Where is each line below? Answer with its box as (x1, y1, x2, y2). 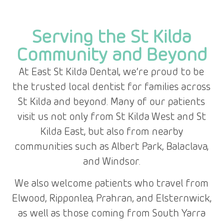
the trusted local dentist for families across (12, 81, 211, 94)
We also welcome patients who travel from (14, 178, 209, 191)
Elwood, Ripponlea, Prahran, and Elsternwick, (11, 193, 212, 206)
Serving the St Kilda (32, 27, 191, 49)
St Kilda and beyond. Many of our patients (18, 96, 205, 109)
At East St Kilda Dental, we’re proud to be (19, 66, 204, 79)
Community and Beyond (16, 45, 207, 67)
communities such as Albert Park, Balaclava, (14, 141, 209, 153)
